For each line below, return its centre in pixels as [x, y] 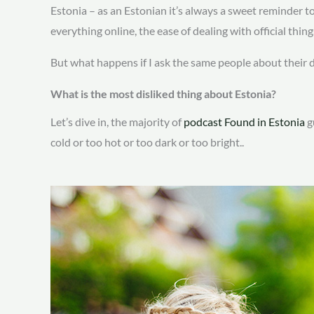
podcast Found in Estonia [244, 121]
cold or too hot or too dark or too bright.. [148, 142]
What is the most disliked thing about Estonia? [163, 93]
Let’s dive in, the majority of [117, 121]
